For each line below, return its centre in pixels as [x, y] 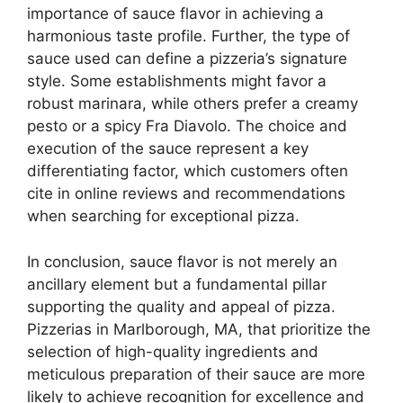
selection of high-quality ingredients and [173, 351]
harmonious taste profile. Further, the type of [188, 36]
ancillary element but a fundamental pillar [177, 284]
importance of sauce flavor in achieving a [175, 14]
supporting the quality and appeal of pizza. [181, 306]
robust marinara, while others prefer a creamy [193, 104]
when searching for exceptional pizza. [163, 216]
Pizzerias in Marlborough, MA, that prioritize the [199, 329]
